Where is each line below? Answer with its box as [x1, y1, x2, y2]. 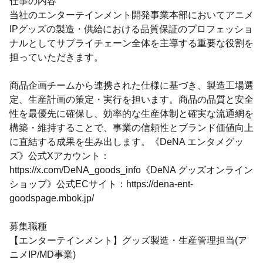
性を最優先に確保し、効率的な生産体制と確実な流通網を [9, 109, 254, 119]
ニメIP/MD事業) [9, 249, 76, 259]
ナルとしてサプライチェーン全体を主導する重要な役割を [9, 38, 254, 48]
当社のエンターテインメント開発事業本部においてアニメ [9, 10, 254, 20]
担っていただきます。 [9, 52, 103, 62]
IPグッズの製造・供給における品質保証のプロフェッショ [9, 24, 253, 34]
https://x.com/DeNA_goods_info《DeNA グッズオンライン [9, 165, 253, 175]
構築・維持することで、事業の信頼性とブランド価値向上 [9, 123, 254, 133]
